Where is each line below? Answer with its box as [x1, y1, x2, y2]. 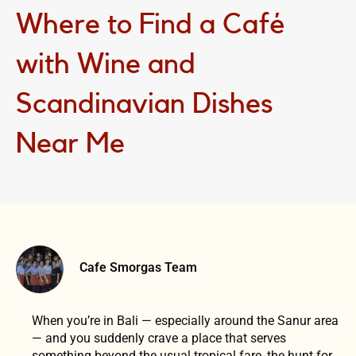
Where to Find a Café [16, 10, 285, 39]
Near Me [16, 129, 125, 158]
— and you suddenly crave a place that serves [32, 330, 286, 346]
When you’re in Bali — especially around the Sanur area [32, 312, 339, 328]
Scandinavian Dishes [16, 89, 273, 118]
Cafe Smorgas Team [79, 259, 197, 275]
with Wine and [16, 49, 195, 79]
